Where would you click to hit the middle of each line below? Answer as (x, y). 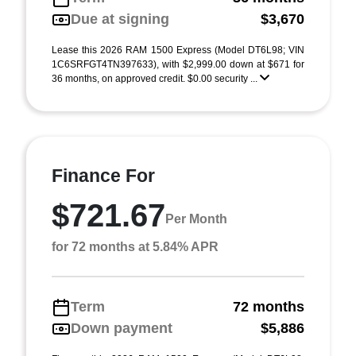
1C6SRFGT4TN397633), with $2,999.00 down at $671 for (178, 64)
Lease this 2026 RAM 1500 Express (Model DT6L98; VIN (178, 50)
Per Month (196, 219)
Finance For (103, 176)
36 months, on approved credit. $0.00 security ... (156, 79)
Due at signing (120, 19)
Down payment (122, 328)
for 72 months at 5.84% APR (135, 247)
